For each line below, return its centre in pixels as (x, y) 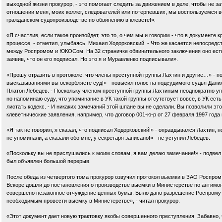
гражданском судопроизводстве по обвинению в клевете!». (81, 20)
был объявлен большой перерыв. (49, 161)
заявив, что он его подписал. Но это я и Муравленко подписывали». (92, 59)
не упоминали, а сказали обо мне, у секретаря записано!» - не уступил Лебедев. (108, 138)
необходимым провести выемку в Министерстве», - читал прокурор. (93, 200)
